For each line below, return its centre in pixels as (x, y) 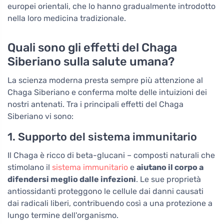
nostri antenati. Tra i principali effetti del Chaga (95, 104)
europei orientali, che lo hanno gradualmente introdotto (111, 6)
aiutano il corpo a (170, 167)
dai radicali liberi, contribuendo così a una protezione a (110, 203)
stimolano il (30, 167)
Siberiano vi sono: (40, 116)
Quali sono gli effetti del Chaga (92, 48)
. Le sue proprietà (168, 179)
